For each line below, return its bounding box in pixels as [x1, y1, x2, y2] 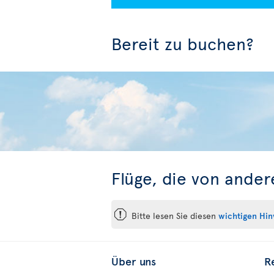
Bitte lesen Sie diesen [127, 210, 218, 221]
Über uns [111, 253, 156, 268]
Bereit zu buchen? [111, 31, 254, 55]
